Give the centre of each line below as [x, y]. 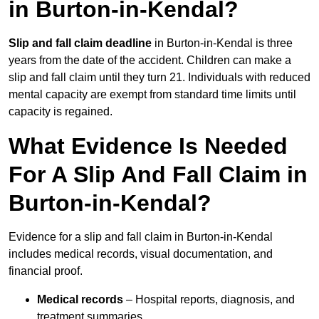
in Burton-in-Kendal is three [222, 43]
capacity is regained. [61, 112]
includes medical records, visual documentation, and [141, 254]
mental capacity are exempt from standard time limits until [152, 95]
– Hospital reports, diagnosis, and [209, 300]
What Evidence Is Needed [148, 146]
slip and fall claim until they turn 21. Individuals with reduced [159, 78]
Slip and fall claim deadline [80, 43]
